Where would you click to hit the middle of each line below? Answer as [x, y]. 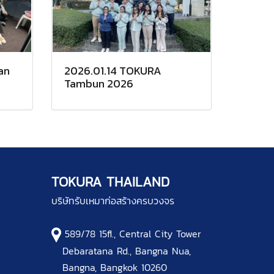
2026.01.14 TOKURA [113, 71]
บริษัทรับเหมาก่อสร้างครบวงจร [113, 201]
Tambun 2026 [98, 84]
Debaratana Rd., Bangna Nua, [121, 251]
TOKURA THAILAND [110, 182]
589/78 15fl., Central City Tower [133, 234]
